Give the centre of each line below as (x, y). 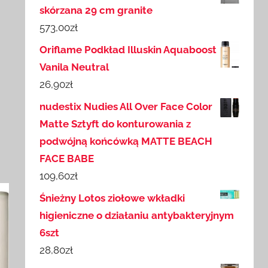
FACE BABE (67, 159)
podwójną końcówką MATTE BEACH (126, 141)
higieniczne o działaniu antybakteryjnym (137, 216)
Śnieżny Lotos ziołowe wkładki (112, 198)
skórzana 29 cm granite (96, 10)
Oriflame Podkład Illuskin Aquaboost (128, 50)
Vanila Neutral (74, 67)
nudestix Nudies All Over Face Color (126, 107)
